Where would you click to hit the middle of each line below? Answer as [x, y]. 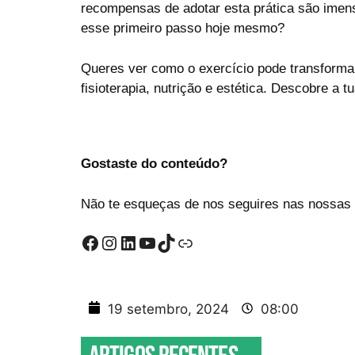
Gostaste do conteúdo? [154, 164]
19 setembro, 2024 [168, 309]
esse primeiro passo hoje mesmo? [183, 28]
